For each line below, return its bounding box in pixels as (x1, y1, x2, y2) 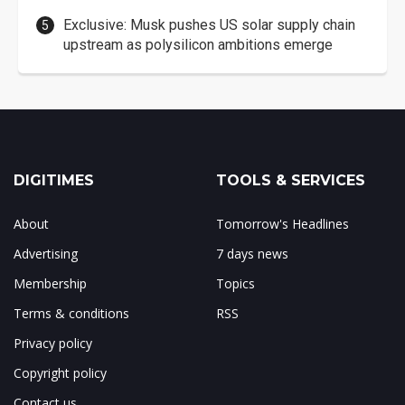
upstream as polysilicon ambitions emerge (63, 36, 333, 54)
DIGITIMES (14, 172, 94, 190)
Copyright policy (14, 364, 107, 382)
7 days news (216, 245, 288, 263)
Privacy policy (14, 334, 92, 353)
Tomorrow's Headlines (216, 215, 349, 233)
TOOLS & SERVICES (216, 172, 365, 190)
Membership (14, 275, 87, 293)
